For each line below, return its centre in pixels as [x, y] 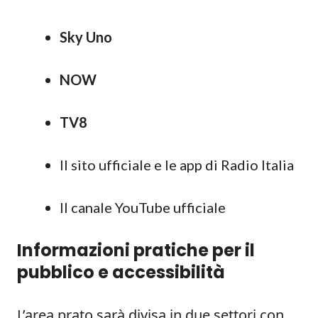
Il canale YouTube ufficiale [143, 207]
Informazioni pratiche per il [136, 250]
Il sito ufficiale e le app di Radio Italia [177, 165]
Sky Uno [86, 37]
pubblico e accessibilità [121, 272]
